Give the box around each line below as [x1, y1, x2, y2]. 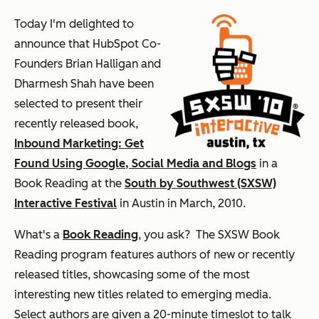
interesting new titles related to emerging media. [14, 287, 271, 301]
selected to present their [14, 96, 142, 110]
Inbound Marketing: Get [14, 136, 144, 150]
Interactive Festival [14, 196, 117, 210]
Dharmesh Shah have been [14, 76, 154, 90]
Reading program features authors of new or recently [14, 247, 295, 261]
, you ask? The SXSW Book [138, 227, 280, 241]
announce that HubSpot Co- [14, 36, 161, 51]
